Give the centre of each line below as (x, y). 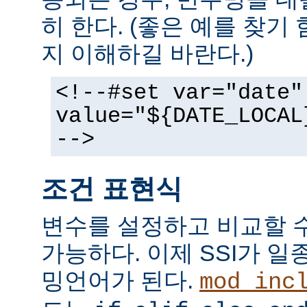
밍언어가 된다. (120, 281)
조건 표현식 (112, 188)
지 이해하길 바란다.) (147, 53)
